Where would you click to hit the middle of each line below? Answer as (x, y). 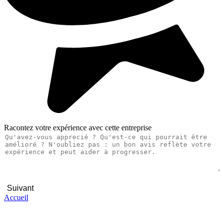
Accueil (16, 198)
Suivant (20, 188)
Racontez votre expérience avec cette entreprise (78, 128)
